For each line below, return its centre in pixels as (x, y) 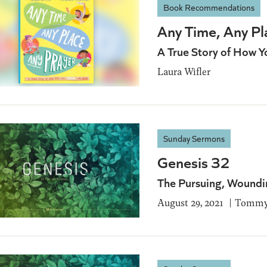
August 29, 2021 (190, 202)
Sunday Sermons (194, 138)
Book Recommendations (209, 7)
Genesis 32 (194, 162)
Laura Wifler (184, 72)
